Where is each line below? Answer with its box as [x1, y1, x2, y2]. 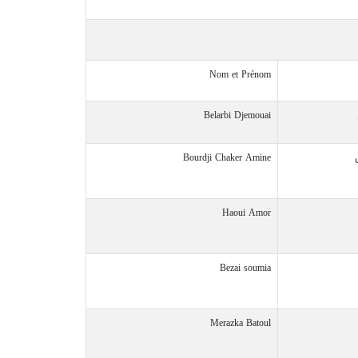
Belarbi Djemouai [204, 106, 271, 124]
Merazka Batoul [210, 314, 271, 332]
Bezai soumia [220, 259, 271, 276]
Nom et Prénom [209, 66, 271, 83]
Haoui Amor [222, 204, 271, 221]
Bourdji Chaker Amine [183, 149, 271, 166]
